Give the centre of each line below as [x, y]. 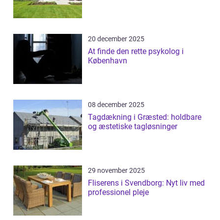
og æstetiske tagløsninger [133, 126]
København [108, 60]
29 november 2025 [116, 170]
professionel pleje [118, 192]
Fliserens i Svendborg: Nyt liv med [146, 183]
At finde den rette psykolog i [136, 51]
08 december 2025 [116, 104]
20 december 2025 [116, 39]
